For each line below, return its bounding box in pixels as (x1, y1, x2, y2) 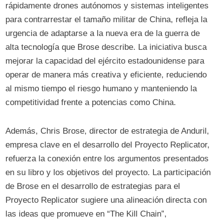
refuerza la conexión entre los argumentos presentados (5, 154, 209, 163)
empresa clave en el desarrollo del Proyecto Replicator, (5, 140, 210, 149)
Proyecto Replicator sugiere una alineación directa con (5, 195, 207, 205)
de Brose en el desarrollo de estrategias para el (5, 182, 181, 191)
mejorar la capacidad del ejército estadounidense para (5, 56, 205, 66)
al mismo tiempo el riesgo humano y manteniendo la (5, 84, 197, 93)
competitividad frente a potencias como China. (5, 98, 177, 107)
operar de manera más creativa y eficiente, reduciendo (5, 70, 207, 79)
